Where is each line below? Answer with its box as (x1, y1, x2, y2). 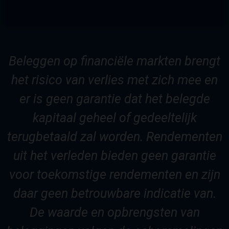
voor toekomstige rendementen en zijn (9, 167, 220, 182)
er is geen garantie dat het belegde (19, 91, 210, 106)
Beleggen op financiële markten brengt (9, 53, 220, 68)
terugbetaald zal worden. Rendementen (7, 129, 222, 144)
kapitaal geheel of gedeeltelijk (32, 110, 197, 125)
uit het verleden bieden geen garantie (13, 148, 216, 163)
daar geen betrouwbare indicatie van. (13, 186, 216, 201)
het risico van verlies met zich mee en (11, 72, 218, 87)
